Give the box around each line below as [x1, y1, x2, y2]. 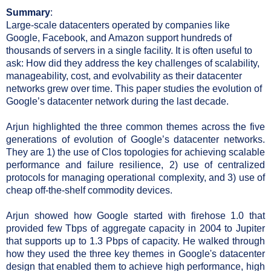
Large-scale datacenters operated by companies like [6, 19, 230, 30]
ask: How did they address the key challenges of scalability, [6, 57, 260, 68]
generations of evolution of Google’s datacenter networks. [6, 134, 265, 145]
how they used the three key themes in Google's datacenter [6, 248, 265, 259]
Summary [6, 7, 50, 18]
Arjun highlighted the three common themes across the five [6, 121, 265, 132]
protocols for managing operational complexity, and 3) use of [6, 172, 265, 183]
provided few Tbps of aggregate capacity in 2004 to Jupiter [6, 223, 265, 233]
